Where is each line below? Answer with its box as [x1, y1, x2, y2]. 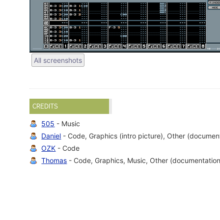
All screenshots [34, 56, 82, 64]
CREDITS [32, 102, 58, 110]
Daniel [41, 132, 61, 140]
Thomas [41, 156, 67, 165]
